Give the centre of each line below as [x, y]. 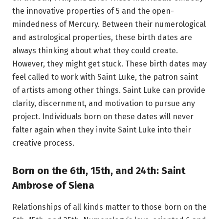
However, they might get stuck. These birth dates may [109, 64]
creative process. [43, 143]
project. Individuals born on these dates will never [103, 117]
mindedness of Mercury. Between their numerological [109, 24]
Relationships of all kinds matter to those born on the [109, 207]
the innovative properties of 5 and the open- [93, 11]
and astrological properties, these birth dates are [102, 38]
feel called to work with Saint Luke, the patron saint [105, 77]
